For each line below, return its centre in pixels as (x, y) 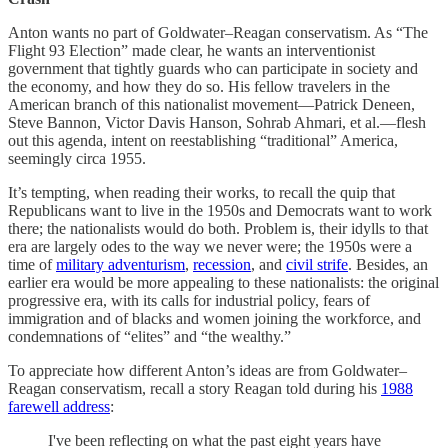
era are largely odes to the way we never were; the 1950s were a (210, 247)
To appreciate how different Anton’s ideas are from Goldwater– (207, 371)
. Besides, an (388, 265)
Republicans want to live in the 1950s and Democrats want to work (220, 211)
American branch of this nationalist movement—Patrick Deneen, (211, 105)
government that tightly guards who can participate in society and (213, 69)
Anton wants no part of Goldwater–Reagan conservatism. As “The (218, 33)
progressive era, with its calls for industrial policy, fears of (189, 301)
